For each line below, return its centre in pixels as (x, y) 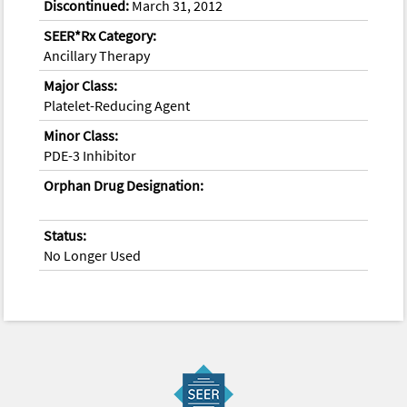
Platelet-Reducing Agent (117, 105)
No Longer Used (93, 255)
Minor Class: (81, 135)
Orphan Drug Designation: (124, 185)
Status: (65, 235)
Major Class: (81, 85)
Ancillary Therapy (97, 55)
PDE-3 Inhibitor (90, 155)
